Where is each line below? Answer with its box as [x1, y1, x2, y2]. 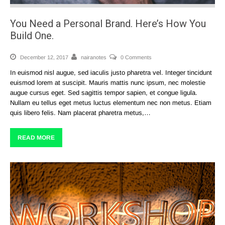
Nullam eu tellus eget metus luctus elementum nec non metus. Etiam [10, 98, 211, 106]
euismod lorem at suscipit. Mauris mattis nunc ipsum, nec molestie [10, 78, 205, 86]
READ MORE [18, 134, 55, 141]
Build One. [10, 29, 54, 42]
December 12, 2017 [19, 54, 68, 60]
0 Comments [121, 54, 152, 60]
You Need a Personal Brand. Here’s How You [10, 17, 206, 30]
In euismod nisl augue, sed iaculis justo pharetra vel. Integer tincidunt [10, 68, 212, 76]
